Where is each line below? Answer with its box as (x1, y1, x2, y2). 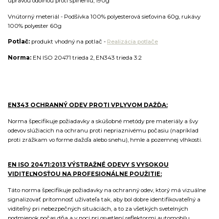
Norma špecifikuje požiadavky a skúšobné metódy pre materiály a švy (8, 117, 198, 125)
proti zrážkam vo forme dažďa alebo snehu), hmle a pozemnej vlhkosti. (8, 136, 202, 143)
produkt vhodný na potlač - (30, 38, 107, 45)
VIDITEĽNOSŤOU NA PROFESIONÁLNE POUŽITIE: (8, 171, 162, 178)
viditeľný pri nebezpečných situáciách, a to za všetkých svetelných (8, 205, 188, 212)
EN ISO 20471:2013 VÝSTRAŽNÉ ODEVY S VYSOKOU (8, 161, 169, 169)
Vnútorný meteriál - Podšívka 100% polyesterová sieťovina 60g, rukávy (8, 13, 200, 20)
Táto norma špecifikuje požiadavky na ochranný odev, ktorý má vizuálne (8, 186, 206, 194)
